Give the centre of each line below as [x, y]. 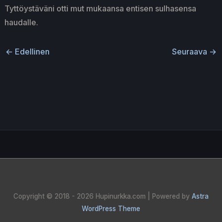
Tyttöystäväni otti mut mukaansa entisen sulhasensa [100, 8]
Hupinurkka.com [121, 196]
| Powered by [169, 196]
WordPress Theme [111, 209]
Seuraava [191, 51]
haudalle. [21, 22]
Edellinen [31, 51]
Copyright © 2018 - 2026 [55, 196]
